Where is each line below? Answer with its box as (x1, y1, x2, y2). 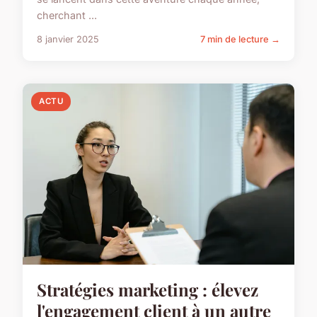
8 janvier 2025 (37, 34, 99, 45)
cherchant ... (37, 9, 97, 22)
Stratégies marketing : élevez (37, 278, 258, 301)
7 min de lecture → (200, 34, 280, 45)
